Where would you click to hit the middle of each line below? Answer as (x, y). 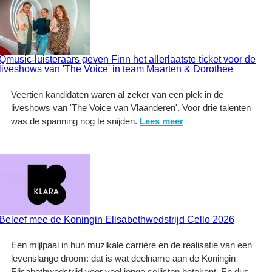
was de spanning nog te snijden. (75, 121)
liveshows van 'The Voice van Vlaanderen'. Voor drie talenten (131, 108)
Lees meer (161, 121)
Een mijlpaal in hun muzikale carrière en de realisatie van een (131, 245)
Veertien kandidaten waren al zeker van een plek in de (117, 94)
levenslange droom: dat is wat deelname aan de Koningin (123, 258)
